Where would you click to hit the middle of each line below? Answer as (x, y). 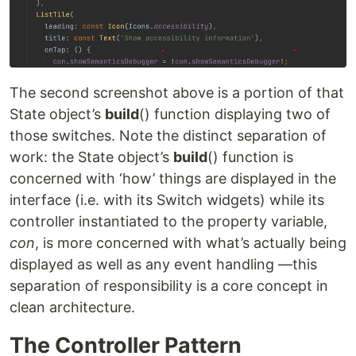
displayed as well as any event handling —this (163, 264)
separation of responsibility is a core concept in (169, 285)
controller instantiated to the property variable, (168, 221)
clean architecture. (72, 307)
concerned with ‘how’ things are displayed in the (173, 178)
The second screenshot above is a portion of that (177, 92)
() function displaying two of (235, 114)
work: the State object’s (91, 157)
